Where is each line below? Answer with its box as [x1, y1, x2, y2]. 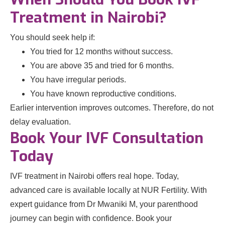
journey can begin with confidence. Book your [10, 214, 172, 223]
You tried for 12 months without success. [30, 47, 173, 56]
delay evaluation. [10, 118, 71, 127]
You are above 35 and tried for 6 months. [30, 61, 174, 70]
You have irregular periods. [30, 75, 126, 84]
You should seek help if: [10, 33, 95, 42]
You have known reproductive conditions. [30, 89, 176, 98]
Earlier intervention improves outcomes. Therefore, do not [10, 103, 213, 113]
